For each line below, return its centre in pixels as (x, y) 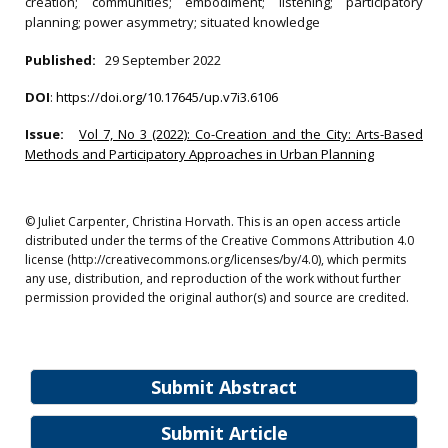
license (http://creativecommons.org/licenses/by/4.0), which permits (215, 259)
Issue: (49, 134)
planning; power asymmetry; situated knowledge (172, 22)
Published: (63, 60)
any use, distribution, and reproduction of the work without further (213, 278)
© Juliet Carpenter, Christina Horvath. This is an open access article (213, 221)
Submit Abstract (224, 387)
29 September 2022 (163, 60)
